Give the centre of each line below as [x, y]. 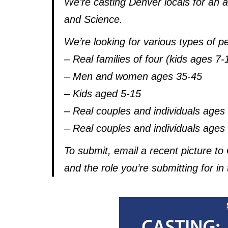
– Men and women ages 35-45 [133, 76]
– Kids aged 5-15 [103, 94]
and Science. [93, 19]
